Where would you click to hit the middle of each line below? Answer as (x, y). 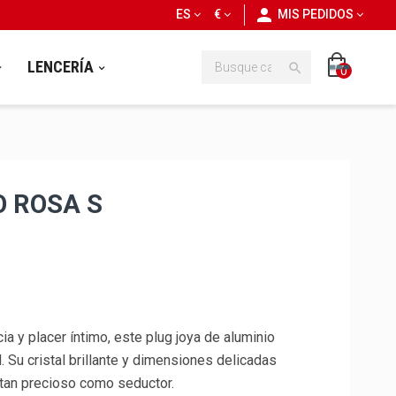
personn (275, 15)
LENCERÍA (60, 67)
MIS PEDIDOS (316, 14)
